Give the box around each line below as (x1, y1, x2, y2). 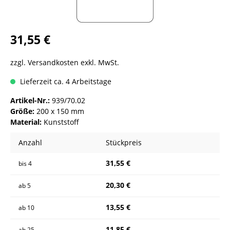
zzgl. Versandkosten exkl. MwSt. (10, 57, 119, 67)
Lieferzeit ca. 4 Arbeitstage (18, 76, 111, 86)
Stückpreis (106, 138, 142, 147)
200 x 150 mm (36, 106, 84, 116)
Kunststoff (44, 117, 79, 127)
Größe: (10, 106, 36, 116)
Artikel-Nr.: (10, 95, 50, 105)
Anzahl (18, 138, 42, 147)
